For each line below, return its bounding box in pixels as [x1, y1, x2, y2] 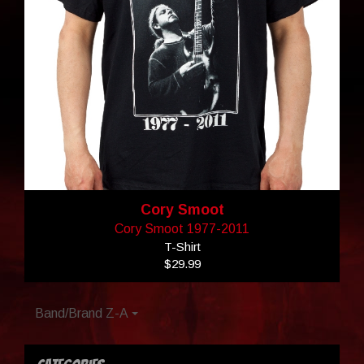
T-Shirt [163, 239, 201, 253]
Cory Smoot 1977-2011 [115, 221, 249, 236]
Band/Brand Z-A [35, 305, 132, 320]
